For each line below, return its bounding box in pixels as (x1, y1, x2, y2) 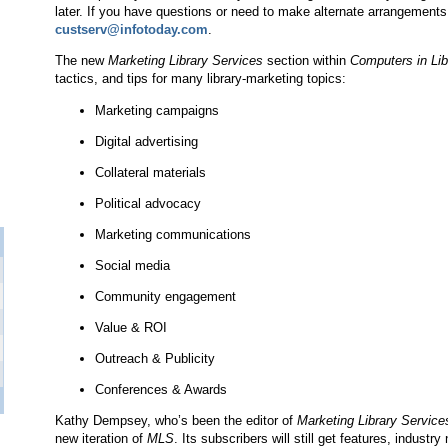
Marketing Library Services (108, 53, 263, 68)
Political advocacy (95, 196, 201, 211)
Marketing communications (95, 227, 251, 242)
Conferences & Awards (95, 382, 227, 397)
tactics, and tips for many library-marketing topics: (55, 71, 346, 86)
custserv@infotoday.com (55, 22, 208, 37)
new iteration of (55, 431, 147, 446)
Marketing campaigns (95, 103, 219, 118)
